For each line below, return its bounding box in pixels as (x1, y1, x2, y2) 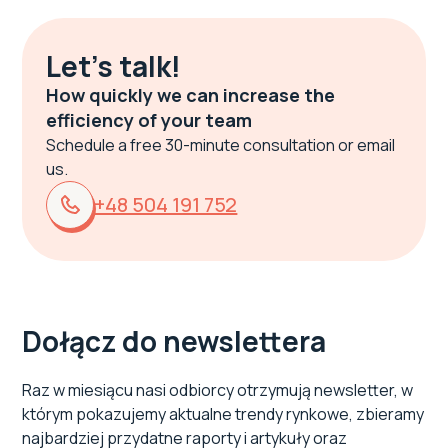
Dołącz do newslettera (22, 322, 327, 361)
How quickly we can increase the (46, 83, 336, 108)
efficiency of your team (46, 108, 253, 133)
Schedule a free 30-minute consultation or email (46, 134, 396, 157)
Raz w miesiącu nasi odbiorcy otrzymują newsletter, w (22, 379, 414, 402)
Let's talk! (46, 47, 182, 86)
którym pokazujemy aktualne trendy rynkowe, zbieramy (22, 403, 425, 426)
